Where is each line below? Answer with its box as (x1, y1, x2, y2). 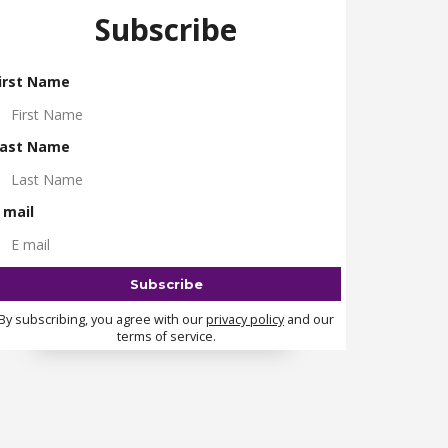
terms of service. (116, 328, 216, 345)
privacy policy (206, 311, 284, 328)
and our (284, 311, 334, 328)
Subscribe (95, 9, 237, 50)
